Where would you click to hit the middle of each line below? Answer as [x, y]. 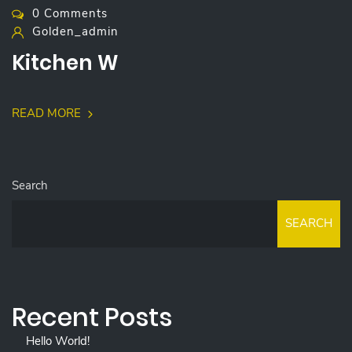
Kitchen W [65, 63]
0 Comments [70, 13]
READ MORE [48, 114]
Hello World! [58, 341]
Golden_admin [75, 32]
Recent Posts [92, 317]
